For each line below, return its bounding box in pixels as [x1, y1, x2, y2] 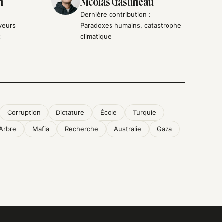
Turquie [133, 109, 157, 117]
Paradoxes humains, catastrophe [80, 21, 182, 29]
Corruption [7, 109, 41, 117]
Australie [113, 125, 141, 133]
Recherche [64, 125, 98, 133]
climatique [80, 32, 112, 40]
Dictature [56, 109, 85, 117]
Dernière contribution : [80, 10, 151, 18]
